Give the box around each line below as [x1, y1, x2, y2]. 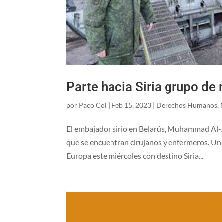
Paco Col [79, 100, 107, 109]
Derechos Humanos [156, 100, 218, 109]
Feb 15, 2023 [111, 100, 152, 109]
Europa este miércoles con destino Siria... [66, 150, 204, 160]
